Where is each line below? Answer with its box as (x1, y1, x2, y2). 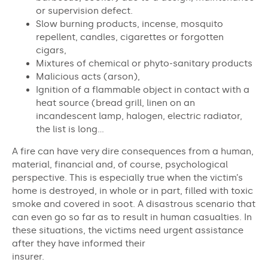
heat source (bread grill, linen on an (36, 98, 195, 108)
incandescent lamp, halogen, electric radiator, (36, 111, 242, 121)
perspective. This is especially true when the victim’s (12, 172, 243, 183)
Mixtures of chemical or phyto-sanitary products (36, 58, 252, 69)
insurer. (12, 251, 44, 262)
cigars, (36, 45, 66, 56)
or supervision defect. (36, 5, 133, 16)
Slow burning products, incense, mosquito (36, 19, 223, 29)
